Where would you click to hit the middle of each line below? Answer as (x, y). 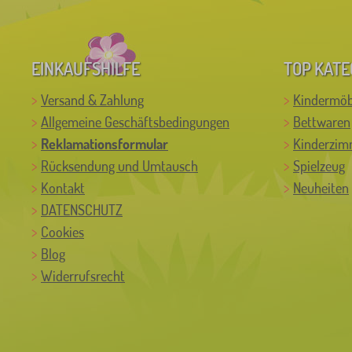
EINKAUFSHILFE (86, 68)
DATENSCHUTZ (82, 209)
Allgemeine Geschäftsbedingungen (135, 121)
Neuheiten (321, 187)
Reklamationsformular (104, 143)
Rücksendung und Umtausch (119, 165)
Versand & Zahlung (92, 99)
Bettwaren (322, 121)
